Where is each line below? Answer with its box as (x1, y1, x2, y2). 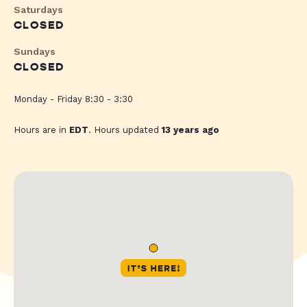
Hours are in (14, 125, 69, 136)
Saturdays (14, 4, 63, 16)
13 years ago (162, 125, 219, 136)
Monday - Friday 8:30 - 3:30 (14, 94, 133, 105)
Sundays (14, 46, 56, 58)
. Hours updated (88, 125, 162, 136)
